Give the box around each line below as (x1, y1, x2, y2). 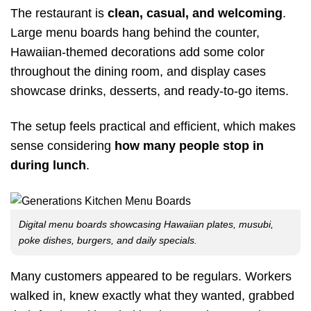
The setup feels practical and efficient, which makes (10, 119, 296, 133)
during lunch (10, 158, 86, 172)
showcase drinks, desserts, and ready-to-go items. (10, 83, 289, 98)
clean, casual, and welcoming (108, 6, 283, 20)
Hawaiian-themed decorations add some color (10, 44, 264, 59)
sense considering (10, 138, 115, 153)
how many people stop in (115, 138, 264, 153)
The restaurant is (10, 6, 108, 20)
